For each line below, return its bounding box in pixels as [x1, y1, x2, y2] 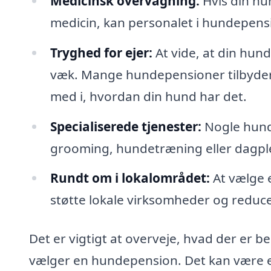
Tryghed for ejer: [50, 44, 152, 61]
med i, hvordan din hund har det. [50, 87, 247, 105]
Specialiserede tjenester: [50, 117, 201, 135]
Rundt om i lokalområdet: [50, 169, 210, 187]
